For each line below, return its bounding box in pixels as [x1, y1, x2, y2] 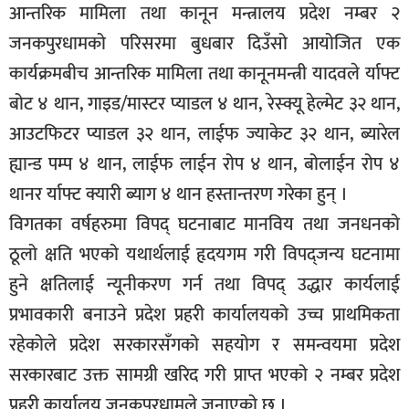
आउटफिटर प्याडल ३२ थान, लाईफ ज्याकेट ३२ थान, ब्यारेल [9, 119, 400, 151]
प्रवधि [29, 29, 58, 55]
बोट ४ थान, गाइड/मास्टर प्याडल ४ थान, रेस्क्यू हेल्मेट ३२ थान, [9, 89, 400, 121]
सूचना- [29, 6, 66, 32]
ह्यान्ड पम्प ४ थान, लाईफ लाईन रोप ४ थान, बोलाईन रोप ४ [9, 149, 400, 181]
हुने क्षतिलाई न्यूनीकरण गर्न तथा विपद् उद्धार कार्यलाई [9, 269, 400, 301]
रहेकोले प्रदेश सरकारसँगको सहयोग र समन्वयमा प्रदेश [9, 330, 400, 362]
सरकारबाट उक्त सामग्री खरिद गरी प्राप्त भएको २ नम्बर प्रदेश [9, 360, 400, 392]
